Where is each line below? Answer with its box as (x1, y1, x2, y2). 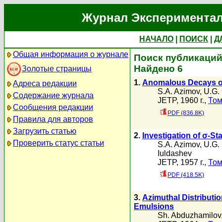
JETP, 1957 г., (158, 158, 208, 166)
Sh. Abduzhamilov (158, 211, 221, 220)
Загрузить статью (13, 127, 76, 135)
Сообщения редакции (13, 103, 93, 111)
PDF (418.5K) (167, 171, 204, 178)
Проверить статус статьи (13, 139, 104, 147)
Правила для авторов (13, 115, 93, 123)
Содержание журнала (13, 91, 94, 100)
